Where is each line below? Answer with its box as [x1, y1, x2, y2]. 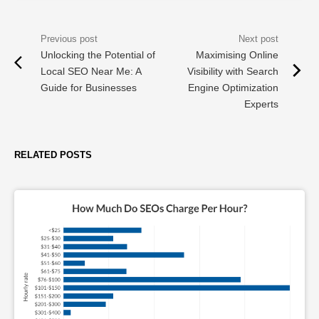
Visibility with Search [187, 65, 278, 77]
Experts [244, 98, 278, 110]
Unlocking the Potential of [41, 48, 155, 61]
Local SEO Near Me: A [41, 65, 141, 77]
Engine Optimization [188, 81, 278, 93]
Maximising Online [196, 48, 278, 61]
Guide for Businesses [41, 81, 137, 93]
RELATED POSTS [14, 149, 92, 160]
